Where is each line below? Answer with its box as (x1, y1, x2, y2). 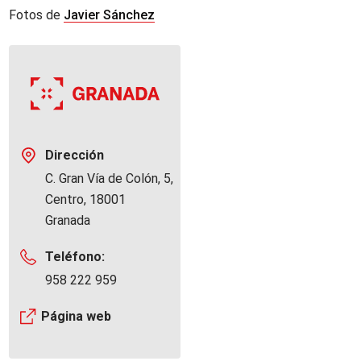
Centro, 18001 (45, 192, 127, 207)
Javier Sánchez (64, 7, 156, 23)
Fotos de (9, 7, 64, 23)
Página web (41, 309, 112, 324)
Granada (45, 213, 91, 228)
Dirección (45, 147, 105, 163)
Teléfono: (45, 249, 106, 264)
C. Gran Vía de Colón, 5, (45, 171, 174, 186)
